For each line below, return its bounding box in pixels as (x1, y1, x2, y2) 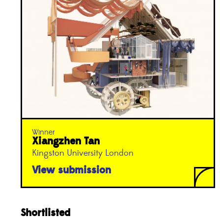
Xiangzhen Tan (32, 134, 100, 148)
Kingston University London (32, 147, 134, 159)
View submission (32, 163, 111, 177)
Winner (32, 127, 55, 137)
